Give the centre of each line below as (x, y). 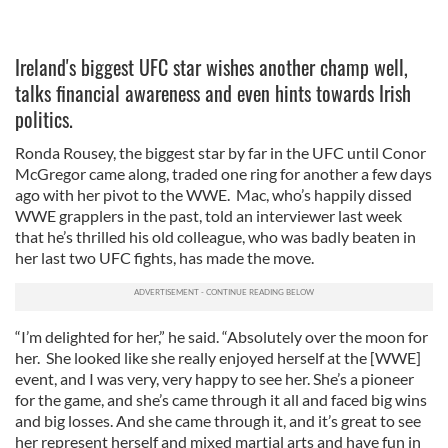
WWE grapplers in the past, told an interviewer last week (208, 215)
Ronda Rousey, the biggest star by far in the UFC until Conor (220, 152)
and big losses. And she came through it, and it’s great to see (218, 420)
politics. (44, 119)
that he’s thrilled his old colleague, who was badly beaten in (215, 236)
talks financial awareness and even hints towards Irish (213, 93)
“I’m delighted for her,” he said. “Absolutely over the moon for (221, 336)
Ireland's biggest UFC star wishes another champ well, (211, 67)
